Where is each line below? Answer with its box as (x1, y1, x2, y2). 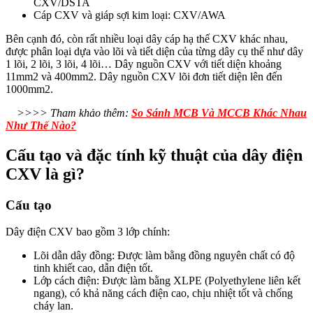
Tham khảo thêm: (50, 106, 131, 119)
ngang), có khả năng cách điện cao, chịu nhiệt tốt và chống (34, 287, 293, 300)
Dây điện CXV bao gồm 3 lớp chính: (6, 226, 170, 238)
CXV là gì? (6, 164, 85, 183)
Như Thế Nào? (6, 119, 76, 131)
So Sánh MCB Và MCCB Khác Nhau (131, 106, 307, 119)
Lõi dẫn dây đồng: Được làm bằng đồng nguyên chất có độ (34, 249, 295, 262)
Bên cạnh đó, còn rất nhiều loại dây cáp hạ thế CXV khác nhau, (6, 32, 288, 45)
